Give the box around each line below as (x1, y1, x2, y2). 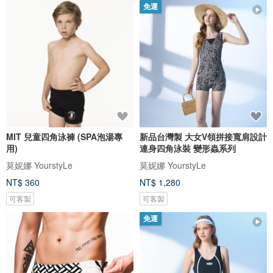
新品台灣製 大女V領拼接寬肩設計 (140, 130, 267, 143)
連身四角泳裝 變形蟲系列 (140, 141, 236, 154)
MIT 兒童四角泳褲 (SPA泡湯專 (6, 130, 122, 143)
